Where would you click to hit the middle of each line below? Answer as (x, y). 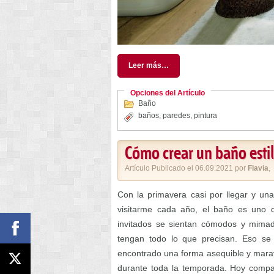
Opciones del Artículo (168, 93)
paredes (176, 116)
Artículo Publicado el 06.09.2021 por (186, 168)
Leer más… (149, 66)
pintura (206, 116)
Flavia (258, 168)
